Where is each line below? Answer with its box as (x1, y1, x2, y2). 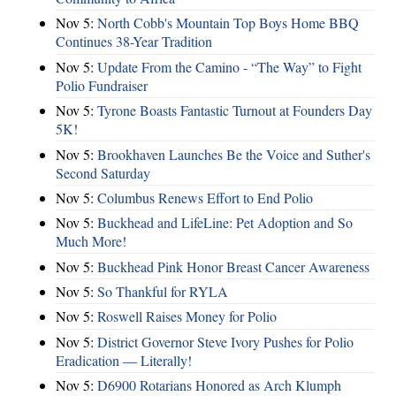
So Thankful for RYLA (97, 282, 228, 301)
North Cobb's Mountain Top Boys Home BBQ (97, 13, 359, 33)
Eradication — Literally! (56, 350, 192, 369)
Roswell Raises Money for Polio (97, 307, 277, 326)
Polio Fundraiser (56, 75, 148, 95)
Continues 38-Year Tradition (56, 32, 212, 51)
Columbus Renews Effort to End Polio (97, 187, 313, 207)
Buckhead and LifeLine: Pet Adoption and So (97, 213, 353, 232)
